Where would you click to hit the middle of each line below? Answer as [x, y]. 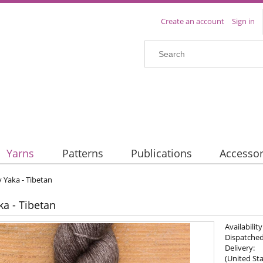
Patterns [82, 154]
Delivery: [240, 248]
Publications [161, 154]
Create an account [193, 21]
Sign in [243, 21]
